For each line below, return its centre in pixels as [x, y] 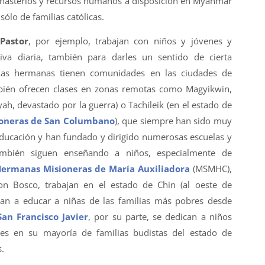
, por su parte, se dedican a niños [160, 217]
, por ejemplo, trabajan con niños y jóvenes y [130, 41]
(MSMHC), [211, 169]
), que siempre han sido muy [173, 121]
